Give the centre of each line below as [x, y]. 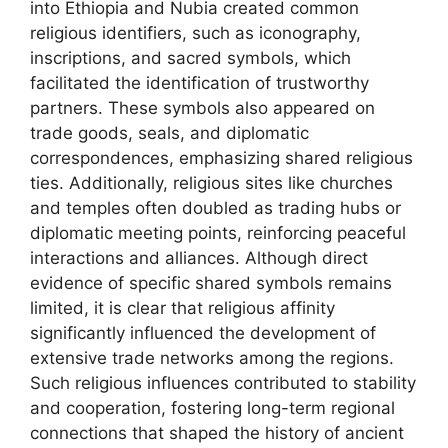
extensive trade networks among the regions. [212, 358]
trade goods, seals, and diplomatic [169, 133]
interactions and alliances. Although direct [199, 258]
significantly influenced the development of [203, 333]
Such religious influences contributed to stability [223, 383]
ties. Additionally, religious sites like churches [211, 183]
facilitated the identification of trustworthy [199, 83]
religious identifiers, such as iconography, [195, 33]
